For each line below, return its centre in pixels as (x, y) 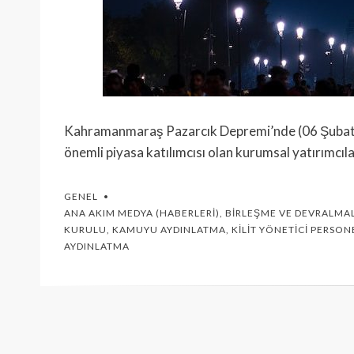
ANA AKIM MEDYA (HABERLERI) (142, 213)
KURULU (85, 230)
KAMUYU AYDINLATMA (169, 230)
